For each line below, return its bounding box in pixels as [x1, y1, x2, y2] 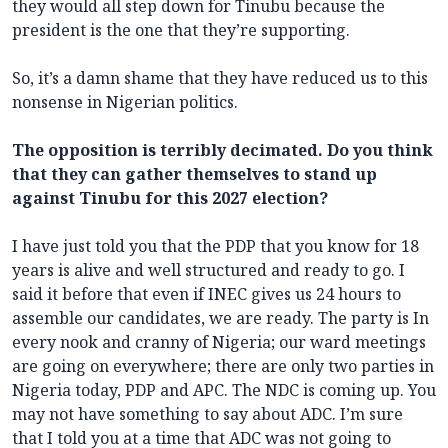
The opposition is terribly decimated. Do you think [12, 138, 433, 161]
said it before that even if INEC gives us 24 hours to [12, 282, 401, 305]
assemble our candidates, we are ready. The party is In [12, 306, 429, 329]
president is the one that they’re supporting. [12, 18, 350, 41]
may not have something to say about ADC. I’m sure [12, 402, 403, 425]
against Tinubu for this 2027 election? [12, 186, 328, 209]
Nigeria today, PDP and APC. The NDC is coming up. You [12, 378, 436, 401]
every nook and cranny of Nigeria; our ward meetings [12, 330, 426, 353]
